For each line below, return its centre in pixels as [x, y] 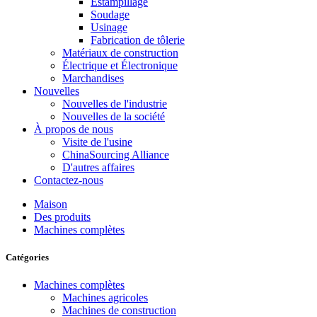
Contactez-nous [69, 180]
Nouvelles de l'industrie [115, 104]
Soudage [110, 15]
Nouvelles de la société [114, 116]
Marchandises [93, 78]
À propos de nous [74, 129]
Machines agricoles [105, 298]
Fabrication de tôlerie [138, 40]
